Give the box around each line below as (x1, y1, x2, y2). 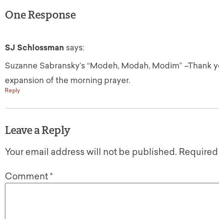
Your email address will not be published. (5, 147, 177, 158)
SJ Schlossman (5, 43, 64, 52)
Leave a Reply (5, 124, 70, 137)
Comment (5, 171, 50, 182)
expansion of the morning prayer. (5, 76, 130, 86)
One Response (5, 8, 76, 22)
